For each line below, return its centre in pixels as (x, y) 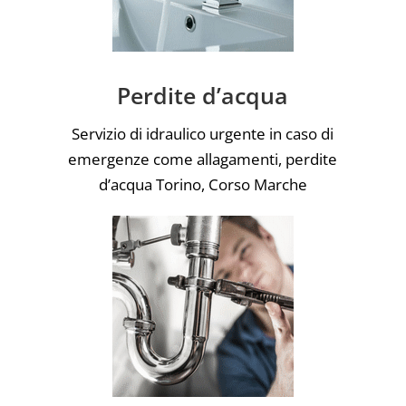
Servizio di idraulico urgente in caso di (203, 133)
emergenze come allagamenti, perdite (203, 159)
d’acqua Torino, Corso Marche (203, 184)
